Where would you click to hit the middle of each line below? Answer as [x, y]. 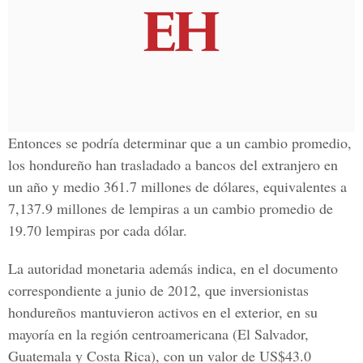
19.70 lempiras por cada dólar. [98, 230]
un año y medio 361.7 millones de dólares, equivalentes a [177, 186]
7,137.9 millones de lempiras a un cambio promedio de [171, 208]
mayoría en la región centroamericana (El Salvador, [158, 334]
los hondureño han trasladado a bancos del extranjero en [173, 164]
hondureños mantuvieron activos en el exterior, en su [163, 312]
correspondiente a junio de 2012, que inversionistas [158, 290]
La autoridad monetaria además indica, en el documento [173, 268]
